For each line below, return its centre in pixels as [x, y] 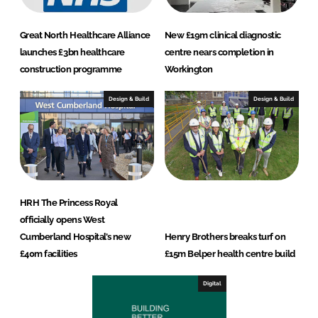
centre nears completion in [219, 53]
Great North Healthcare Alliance [85, 35]
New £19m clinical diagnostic [223, 35]
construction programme [71, 70]
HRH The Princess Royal [68, 203]
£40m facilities [48, 254]
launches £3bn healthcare [72, 53]
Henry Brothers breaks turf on [225, 237]
